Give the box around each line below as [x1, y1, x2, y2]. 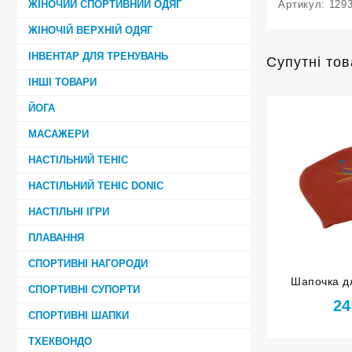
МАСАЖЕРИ [28, 127, 89, 140]
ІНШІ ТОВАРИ [28, 75, 97, 88]
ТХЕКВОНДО [28, 335, 92, 347]
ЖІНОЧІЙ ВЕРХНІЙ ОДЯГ [28, 24, 152, 36]
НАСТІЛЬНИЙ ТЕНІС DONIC [28, 179, 163, 192]
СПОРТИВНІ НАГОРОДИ [28, 257, 148, 269]
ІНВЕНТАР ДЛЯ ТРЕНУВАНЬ [28, 49, 168, 62]
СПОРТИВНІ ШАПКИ [28, 309, 129, 321]
